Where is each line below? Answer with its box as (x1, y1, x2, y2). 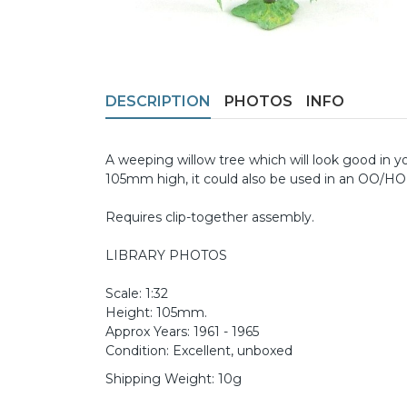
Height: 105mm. (105, 304, 207, 322)
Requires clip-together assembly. (105, 209, 314, 226)
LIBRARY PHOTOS (105, 247, 227, 264)
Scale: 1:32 (105, 285, 168, 303)
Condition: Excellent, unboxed (105, 342, 293, 360)
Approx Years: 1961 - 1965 (105, 323, 259, 341)
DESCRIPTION (105, 93, 211, 111)
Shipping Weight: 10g (105, 371, 242, 388)
